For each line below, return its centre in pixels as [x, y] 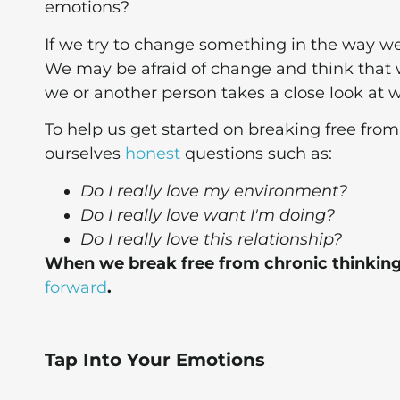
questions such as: [256, 154]
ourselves [85, 154]
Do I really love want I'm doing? [208, 215]
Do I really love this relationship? [211, 239]
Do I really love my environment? [214, 191]
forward [76, 287]
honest [153, 154]
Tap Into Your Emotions [155, 360]
